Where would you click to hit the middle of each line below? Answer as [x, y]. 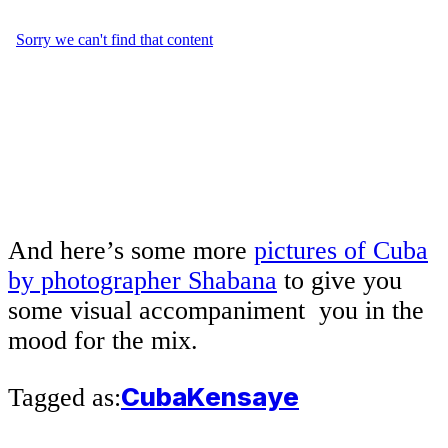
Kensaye [243, 397]
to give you [339, 280]
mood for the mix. [103, 340]
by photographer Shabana [142, 280]
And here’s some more [131, 250]
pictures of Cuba [341, 250]
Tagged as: [64, 398]
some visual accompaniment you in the [216, 310]
